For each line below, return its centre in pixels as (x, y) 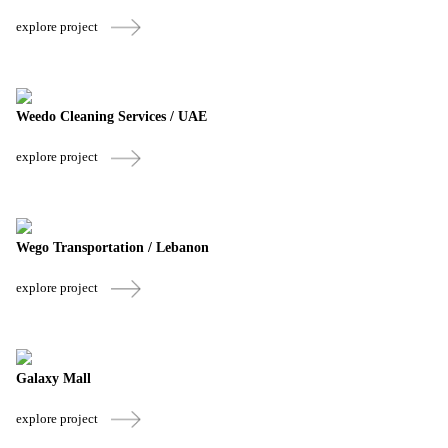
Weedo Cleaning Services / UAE (111, 117)
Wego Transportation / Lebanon (112, 248)
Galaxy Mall (53, 378)
